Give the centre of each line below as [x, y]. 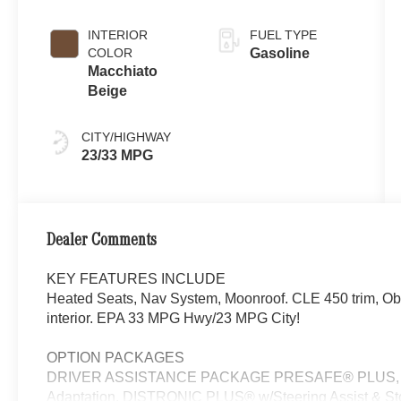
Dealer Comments [102, 242]
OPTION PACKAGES [116, 358]
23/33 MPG [118, 156]
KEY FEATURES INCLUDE [137, 279]
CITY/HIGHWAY [127, 137]
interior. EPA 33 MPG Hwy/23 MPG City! [174, 319]
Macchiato [123, 72]
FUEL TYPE [283, 35]
